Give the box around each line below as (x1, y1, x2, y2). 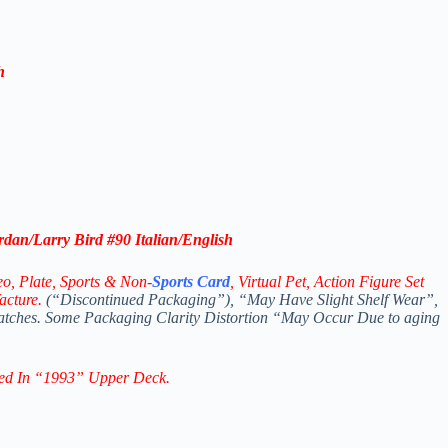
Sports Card (152, 273, 230, 291)
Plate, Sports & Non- (19, 273, 152, 291)
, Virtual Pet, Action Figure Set (230, 273, 424, 291)
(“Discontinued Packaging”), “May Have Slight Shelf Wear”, (42, 291, 438, 309)
